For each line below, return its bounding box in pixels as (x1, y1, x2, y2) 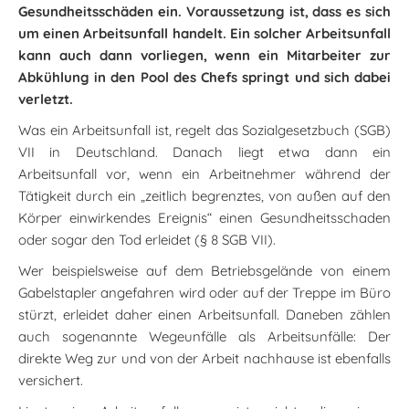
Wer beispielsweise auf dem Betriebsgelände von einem (18, 262, 391, 279)
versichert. (18, 372, 83, 389)
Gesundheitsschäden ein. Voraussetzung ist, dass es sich (18, 3, 391, 20)
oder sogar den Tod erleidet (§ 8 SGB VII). (18, 231, 276, 248)
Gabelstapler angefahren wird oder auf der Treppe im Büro (18, 284, 391, 301)
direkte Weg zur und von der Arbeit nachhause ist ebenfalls (18, 350, 391, 367)
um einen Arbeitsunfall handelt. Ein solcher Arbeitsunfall (18, 25, 391, 42)
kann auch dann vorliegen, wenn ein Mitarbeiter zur (18, 47, 391, 64)
